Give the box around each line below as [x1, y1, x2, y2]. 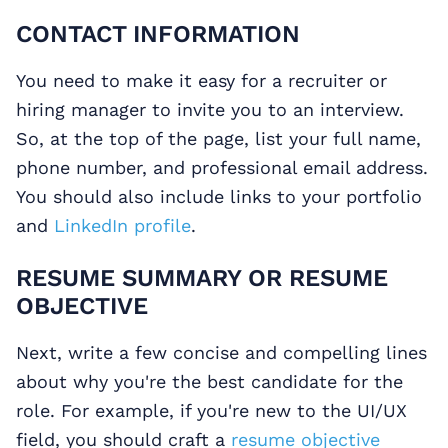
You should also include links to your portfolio [16, 186, 422, 208]
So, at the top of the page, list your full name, [16, 128, 421, 150]
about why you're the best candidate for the [16, 371, 403, 393]
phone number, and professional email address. [16, 157, 428, 179]
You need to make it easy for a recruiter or [16, 70, 387, 92]
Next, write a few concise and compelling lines [16, 342, 427, 364]
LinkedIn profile [54, 215, 191, 237]
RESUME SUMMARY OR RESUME [16, 264, 388, 293]
